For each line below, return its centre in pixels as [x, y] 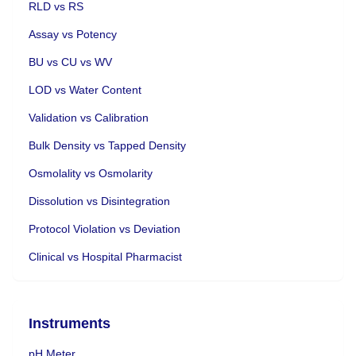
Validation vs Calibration [89, 117]
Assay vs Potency [73, 34]
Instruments [70, 323]
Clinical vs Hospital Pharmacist [105, 256]
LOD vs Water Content [85, 89]
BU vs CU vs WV [70, 62]
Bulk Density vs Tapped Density [107, 145]
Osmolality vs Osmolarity [91, 173]
